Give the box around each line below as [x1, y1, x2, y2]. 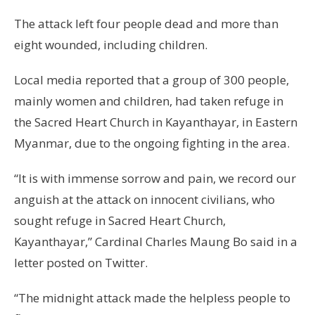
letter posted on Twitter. [14, 255, 148, 271]
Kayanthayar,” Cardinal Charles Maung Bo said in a [14, 233, 297, 250]
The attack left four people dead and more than [14, 15, 278, 32]
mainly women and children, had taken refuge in [14, 93, 283, 110]
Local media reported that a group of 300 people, [14, 72, 289, 89]
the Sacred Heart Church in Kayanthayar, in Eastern [14, 114, 297, 131]
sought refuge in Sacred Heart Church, [14, 212, 226, 229]
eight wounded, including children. [14, 37, 207, 53]
